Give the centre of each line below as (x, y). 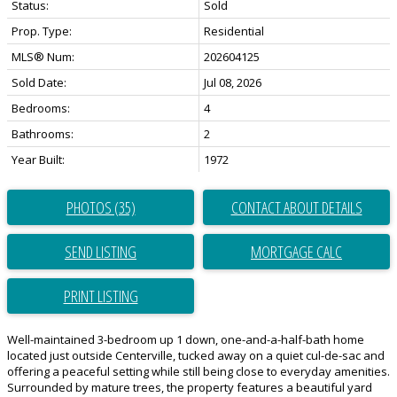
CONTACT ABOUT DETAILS (296, 208)
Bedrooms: (41, 109)
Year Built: (38, 160)
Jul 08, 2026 (233, 83)
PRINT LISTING (101, 296)
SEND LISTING (101, 252)
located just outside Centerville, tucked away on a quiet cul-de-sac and (196, 356)
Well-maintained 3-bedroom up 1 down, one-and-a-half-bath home (186, 340)
